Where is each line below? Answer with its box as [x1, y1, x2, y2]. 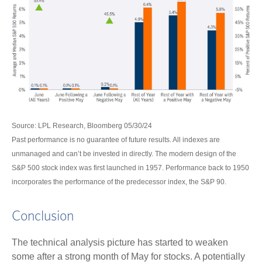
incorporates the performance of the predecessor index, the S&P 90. [12, 178, 226, 187]
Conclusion [12, 209, 74, 224]
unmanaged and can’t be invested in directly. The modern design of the [12, 150, 236, 158]
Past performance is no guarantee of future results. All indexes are [12, 136, 220, 144]
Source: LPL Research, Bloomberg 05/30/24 [12, 122, 152, 130]
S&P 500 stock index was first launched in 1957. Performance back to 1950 [12, 164, 249, 173]
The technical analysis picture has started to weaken [12, 237, 228, 248]
